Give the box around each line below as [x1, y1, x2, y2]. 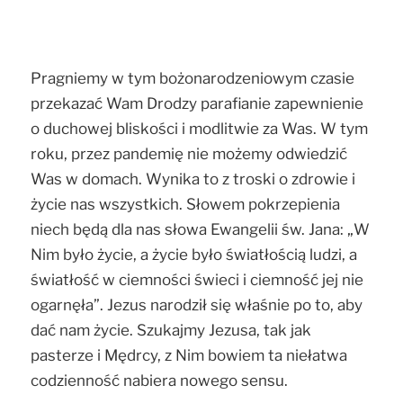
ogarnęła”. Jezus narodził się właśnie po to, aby [31, 295, 363, 314]
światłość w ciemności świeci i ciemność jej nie [31, 270, 363, 289]
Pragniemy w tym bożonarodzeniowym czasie [31, 68, 354, 87]
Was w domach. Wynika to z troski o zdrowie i [31, 169, 355, 188]
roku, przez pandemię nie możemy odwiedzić [31, 144, 347, 163]
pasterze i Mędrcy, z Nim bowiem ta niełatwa [31, 345, 347, 364]
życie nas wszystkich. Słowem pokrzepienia [31, 194, 340, 213]
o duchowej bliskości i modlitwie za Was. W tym [31, 119, 368, 138]
